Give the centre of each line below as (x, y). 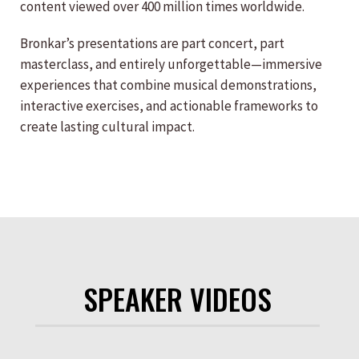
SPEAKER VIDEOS (177, 298)
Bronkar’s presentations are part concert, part (152, 43)
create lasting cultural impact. (107, 127)
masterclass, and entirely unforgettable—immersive (171, 64)
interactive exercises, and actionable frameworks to (169, 106)
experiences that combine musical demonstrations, (168, 85)
